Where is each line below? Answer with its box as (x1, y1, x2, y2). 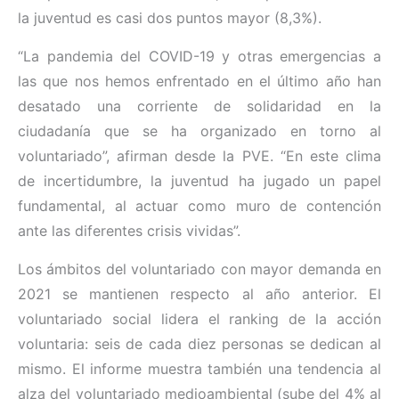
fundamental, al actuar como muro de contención (18, 197, 381, 216)
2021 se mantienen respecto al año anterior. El (18, 285, 381, 304)
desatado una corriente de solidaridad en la (18, 97, 381, 116)
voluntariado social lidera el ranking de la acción (18, 310, 381, 329)
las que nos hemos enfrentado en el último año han (18, 72, 381, 91)
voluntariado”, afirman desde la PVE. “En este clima (18, 147, 381, 166)
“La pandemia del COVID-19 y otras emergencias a (18, 47, 381, 66)
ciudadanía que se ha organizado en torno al (18, 122, 381, 141)
